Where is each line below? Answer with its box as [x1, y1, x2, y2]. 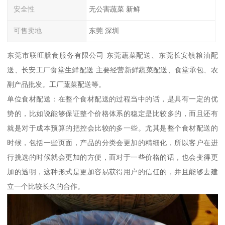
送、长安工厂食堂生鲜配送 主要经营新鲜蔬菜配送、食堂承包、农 [7, 66, 218, 74]
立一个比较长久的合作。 [7, 182, 85, 191]
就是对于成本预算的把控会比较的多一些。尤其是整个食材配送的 [7, 124, 218, 133]
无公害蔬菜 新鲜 [88, 5, 140, 14]
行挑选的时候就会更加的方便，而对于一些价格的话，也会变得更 [7, 153, 218, 162]
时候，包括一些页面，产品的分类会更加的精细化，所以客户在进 [7, 139, 218, 147]
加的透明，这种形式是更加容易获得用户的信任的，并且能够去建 [7, 168, 218, 176]
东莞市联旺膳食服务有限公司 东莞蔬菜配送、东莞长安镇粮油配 [7, 51, 218, 60]
